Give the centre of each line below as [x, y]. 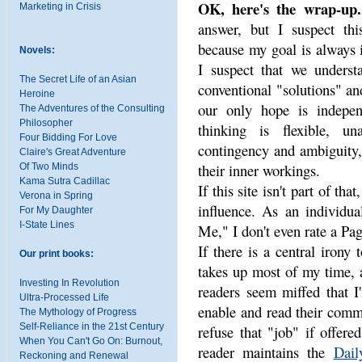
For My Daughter [56, 210]
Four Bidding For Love [68, 137]
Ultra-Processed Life [64, 297]
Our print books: [57, 253]
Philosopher [46, 122]
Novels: [37, 50]
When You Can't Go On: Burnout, [91, 341]
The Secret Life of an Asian [78, 79]
